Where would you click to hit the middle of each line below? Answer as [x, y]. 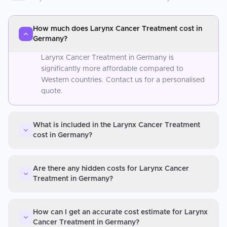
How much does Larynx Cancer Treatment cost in [118, 29]
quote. [52, 91]
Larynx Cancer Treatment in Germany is [107, 58]
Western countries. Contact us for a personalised [123, 80]
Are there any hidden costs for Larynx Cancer [111, 168]
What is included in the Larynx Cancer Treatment [117, 125]
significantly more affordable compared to [112, 69]
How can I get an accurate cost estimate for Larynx [120, 212]
